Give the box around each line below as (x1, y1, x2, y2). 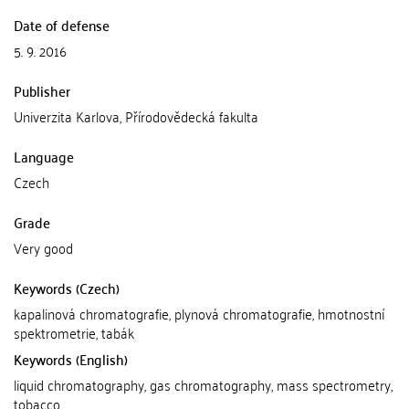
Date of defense (14, 12, 110, 37)
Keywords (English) (14, 346, 128, 372)
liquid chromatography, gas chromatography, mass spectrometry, (14, 372, 393, 397)
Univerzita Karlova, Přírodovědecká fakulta (14, 103, 258, 129)
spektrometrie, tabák (14, 320, 134, 345)
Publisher (14, 78, 70, 103)
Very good (14, 235, 73, 260)
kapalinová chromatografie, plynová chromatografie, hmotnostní (14, 300, 384, 326)
